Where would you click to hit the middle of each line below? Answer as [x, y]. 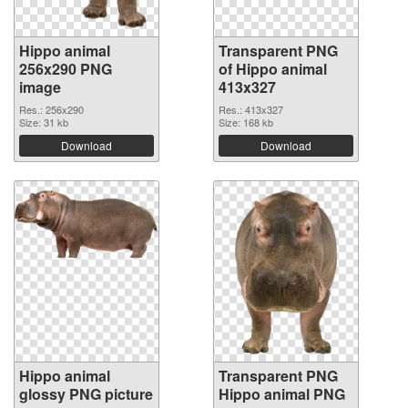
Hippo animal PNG [282, 393]
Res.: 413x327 [251, 109]
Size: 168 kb [246, 122]
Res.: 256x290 [51, 109]
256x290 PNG [66, 68]
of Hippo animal [273, 68]
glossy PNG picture [86, 393]
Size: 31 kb [44, 122]
